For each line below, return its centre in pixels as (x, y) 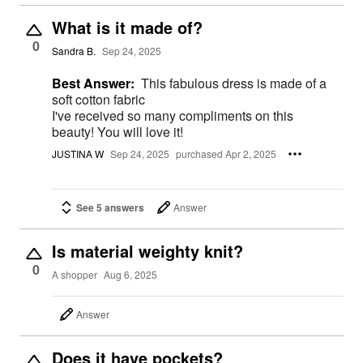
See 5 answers (110, 207)
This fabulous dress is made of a (234, 83)
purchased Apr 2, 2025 (226, 154)
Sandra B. (74, 51)
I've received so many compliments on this (115, 116)
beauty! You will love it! (117, 132)
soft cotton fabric (98, 100)
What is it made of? (127, 28)
